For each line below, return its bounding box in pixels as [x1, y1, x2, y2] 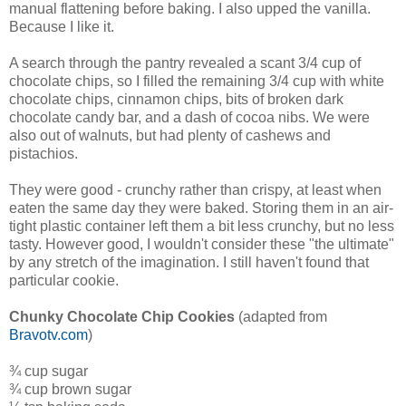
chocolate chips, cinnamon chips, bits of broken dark [9, 91, 343, 107]
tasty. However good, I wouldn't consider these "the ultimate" [9, 236, 394, 252]
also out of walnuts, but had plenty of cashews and [9, 127, 331, 143]
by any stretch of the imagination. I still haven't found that [9, 254, 369, 270]
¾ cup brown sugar [9, 381, 131, 397]
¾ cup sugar [9, 362, 88, 379]
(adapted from [235, 308, 327, 324]
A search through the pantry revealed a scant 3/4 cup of [9, 54, 361, 71]
